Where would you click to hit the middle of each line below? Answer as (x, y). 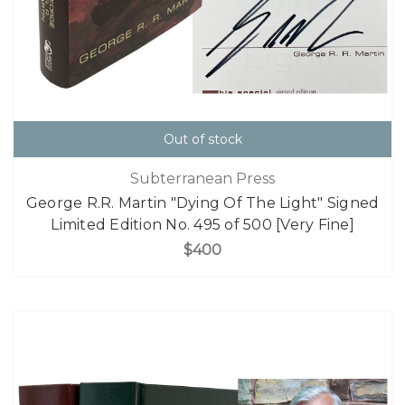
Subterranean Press (202, 179)
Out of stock (202, 139)
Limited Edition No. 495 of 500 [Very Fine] (202, 225)
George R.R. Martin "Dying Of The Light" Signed (202, 203)
